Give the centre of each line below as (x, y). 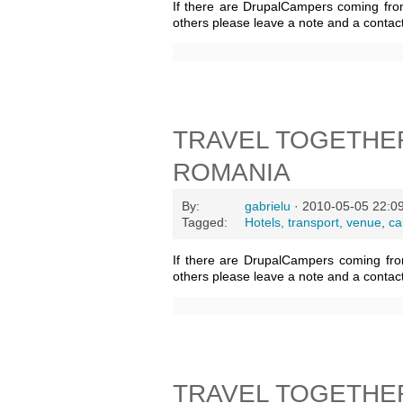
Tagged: (205, 222)
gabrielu (268, 206)
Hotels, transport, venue (313, 222)
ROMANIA (232, 172)
